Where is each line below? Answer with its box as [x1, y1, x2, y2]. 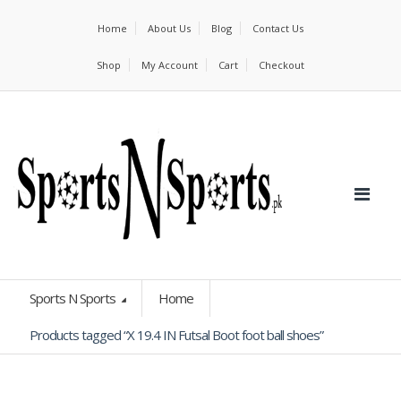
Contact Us [252, 21, 303, 35]
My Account [141, 58, 198, 72]
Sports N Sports [30, 289, 118, 307]
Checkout [259, 58, 304, 72]
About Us [148, 21, 191, 35]
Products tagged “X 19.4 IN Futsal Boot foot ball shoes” [30, 326, 323, 344]
